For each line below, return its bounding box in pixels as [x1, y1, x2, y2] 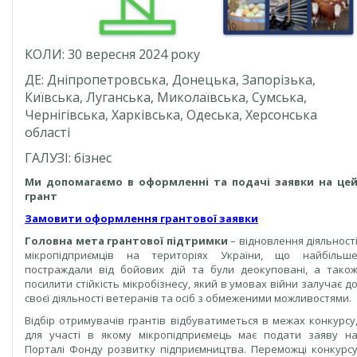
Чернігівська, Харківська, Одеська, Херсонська [25, 105, 317, 124]
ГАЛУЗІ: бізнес [25, 148, 112, 167]
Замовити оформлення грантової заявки [25, 210, 258, 226]
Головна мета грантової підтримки [25, 233, 228, 248]
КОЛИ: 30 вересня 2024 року [25, 45, 200, 63]
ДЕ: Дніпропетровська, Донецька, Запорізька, [25, 70, 316, 88]
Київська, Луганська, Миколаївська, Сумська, [25, 88, 307, 106]
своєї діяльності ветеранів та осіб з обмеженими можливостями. [25, 290, 351, 305]
